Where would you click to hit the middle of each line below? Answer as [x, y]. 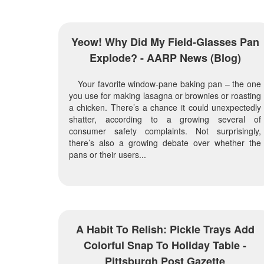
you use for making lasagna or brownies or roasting [165, 95]
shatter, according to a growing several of [165, 119]
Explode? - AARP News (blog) [165, 57]
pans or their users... [107, 154]
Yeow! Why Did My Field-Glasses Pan [165, 42]
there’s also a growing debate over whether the [165, 142]
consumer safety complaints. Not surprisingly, [165, 131]
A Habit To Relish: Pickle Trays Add [165, 229]
